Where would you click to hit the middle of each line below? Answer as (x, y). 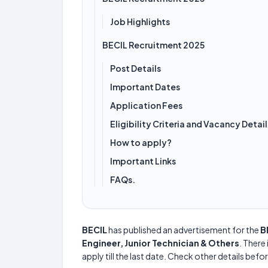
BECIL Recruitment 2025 (153, 45)
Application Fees (146, 105)
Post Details (135, 68)
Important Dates (145, 87)
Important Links (144, 161)
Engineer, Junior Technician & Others (161, 243)
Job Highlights (140, 22)
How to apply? (141, 142)
